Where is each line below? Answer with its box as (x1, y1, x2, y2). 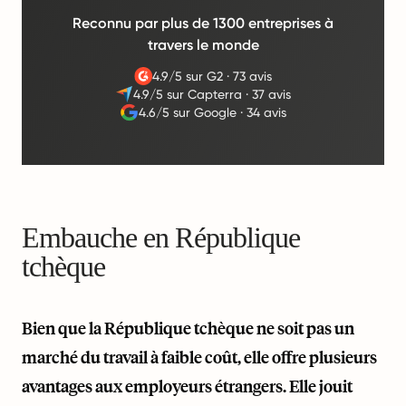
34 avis (246, 105, 286, 120)
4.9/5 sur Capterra (133, 87, 243, 101)
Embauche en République (22, 221, 300, 254)
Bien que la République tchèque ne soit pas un (22, 317, 354, 339)
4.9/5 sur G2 (152, 69, 224, 83)
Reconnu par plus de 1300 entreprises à (72, 14, 333, 32)
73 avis (233, 69, 273, 83)
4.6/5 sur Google (138, 105, 237, 120)
